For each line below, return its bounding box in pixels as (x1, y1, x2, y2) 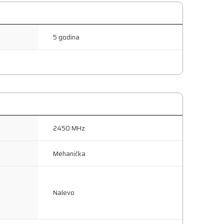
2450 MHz (53, 122, 85, 133)
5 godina (53, 31, 79, 42)
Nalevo (53, 187, 74, 198)
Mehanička (53, 148, 85, 159)
